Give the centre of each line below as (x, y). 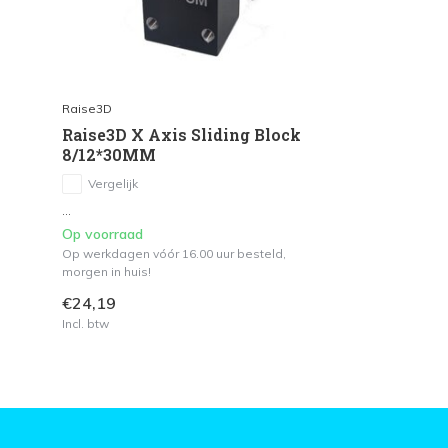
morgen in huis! (106, 271)
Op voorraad (102, 233)
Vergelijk (113, 183)
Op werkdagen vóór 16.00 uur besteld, (174, 253)
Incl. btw (85, 323)
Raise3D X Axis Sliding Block (181, 134)
